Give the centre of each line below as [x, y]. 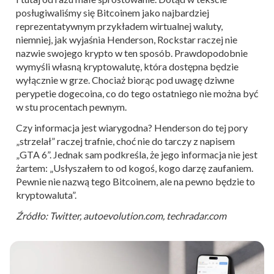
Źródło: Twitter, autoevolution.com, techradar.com [121, 216]
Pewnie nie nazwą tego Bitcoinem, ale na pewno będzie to [135, 181]
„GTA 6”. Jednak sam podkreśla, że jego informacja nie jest [137, 154]
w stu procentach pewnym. [71, 107]
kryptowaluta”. [46, 195]
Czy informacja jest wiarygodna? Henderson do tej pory [132, 128]
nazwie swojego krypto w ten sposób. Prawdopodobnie [132, 53]
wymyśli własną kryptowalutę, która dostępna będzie [127, 66]
